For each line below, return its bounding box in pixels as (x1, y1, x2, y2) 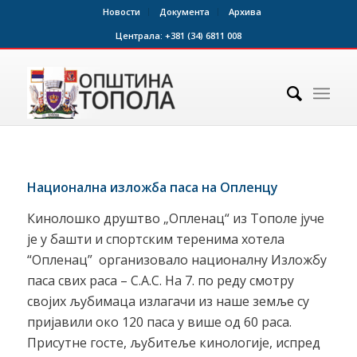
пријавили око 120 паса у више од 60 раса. (26, 313, 292, 331)
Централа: (115, 29, 165, 41)
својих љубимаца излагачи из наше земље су (26, 292, 309, 311)
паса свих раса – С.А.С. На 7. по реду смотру (26, 272, 294, 290)
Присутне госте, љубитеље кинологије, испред (26, 334, 320, 352)
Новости (103, 6, 141, 18)
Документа (159, 6, 210, 18)
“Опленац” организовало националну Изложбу (26, 251, 327, 269)
